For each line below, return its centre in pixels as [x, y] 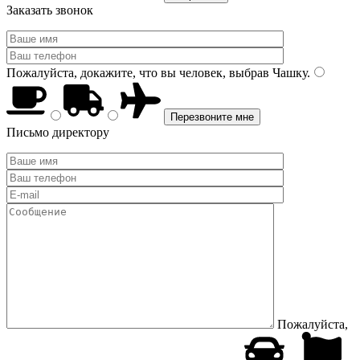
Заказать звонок [50, 10]
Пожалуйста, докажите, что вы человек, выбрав [138, 73]
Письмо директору [58, 132]
